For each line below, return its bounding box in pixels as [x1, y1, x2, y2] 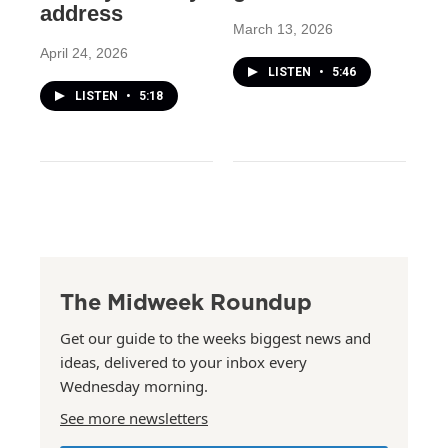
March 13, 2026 [232, 21, 333, 38]
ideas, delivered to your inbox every [60, 352, 307, 373]
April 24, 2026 [40, 45, 128, 62]
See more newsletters [60, 408, 208, 429]
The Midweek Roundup [60, 286, 312, 318]
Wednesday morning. [60, 376, 208, 397]
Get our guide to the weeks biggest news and [60, 328, 371, 349]
